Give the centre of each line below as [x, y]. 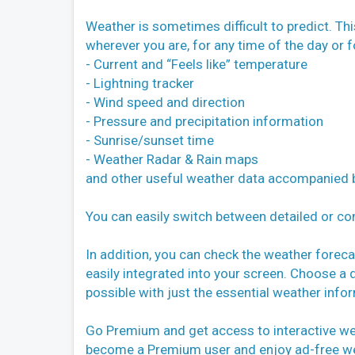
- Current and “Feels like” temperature [197, 64]
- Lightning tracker [140, 83]
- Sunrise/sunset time [150, 140]
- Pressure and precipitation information [204, 121]
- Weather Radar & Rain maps [172, 159]
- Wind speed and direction [165, 102]
